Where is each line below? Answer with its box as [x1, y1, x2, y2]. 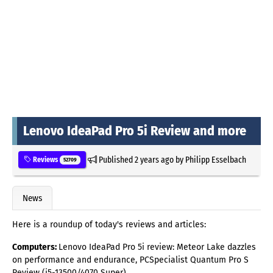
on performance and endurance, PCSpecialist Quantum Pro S [12, 255, 249, 266]
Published [96, 154, 135, 165]
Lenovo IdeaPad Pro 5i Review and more [23, 122, 246, 139]
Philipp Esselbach [185, 154, 246, 165]
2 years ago [134, 154, 174, 165]
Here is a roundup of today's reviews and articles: [12, 219, 206, 230]
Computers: [12, 242, 58, 253]
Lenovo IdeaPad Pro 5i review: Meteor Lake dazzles [58, 242, 256, 253]
